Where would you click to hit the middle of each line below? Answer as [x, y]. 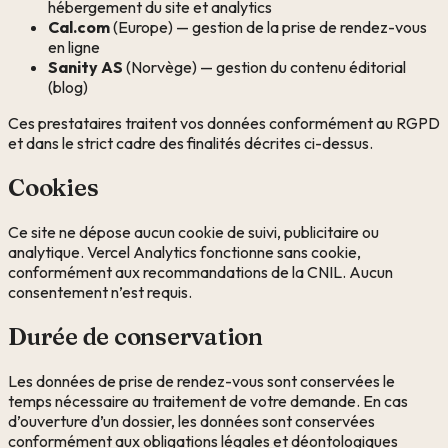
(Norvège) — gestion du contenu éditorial [264, 66]
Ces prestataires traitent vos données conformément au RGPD [224, 122]
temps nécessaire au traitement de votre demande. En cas [208, 400]
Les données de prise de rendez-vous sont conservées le [201, 380]
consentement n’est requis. [100, 291]
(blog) [68, 86]
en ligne [74, 46]
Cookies [53, 187]
